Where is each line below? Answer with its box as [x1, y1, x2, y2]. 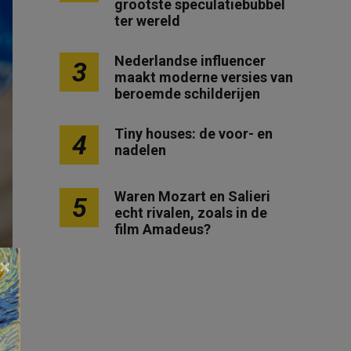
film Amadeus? [114, 221, 211, 237]
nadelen [114, 142, 166, 158]
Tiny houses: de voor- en [114, 125, 273, 142]
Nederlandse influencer [114, 52, 266, 69]
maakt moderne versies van [114, 69, 293, 85]
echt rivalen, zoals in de [114, 204, 267, 221]
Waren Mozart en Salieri [114, 188, 270, 204]
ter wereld [114, 13, 180, 29]
